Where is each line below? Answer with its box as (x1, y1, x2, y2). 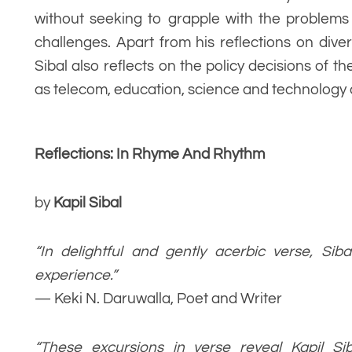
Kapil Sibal (53, 195, 122, 211)
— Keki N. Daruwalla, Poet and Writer (34, 291, 282, 307)
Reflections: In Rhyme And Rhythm (34, 146, 265, 163)
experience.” (34, 267, 117, 284)
